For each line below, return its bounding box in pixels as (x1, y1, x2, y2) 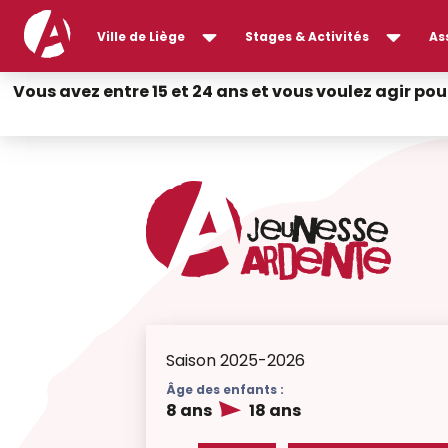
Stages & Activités (245, 27, 370, 45)
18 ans (246, 399, 302, 422)
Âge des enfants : (166, 381, 285, 398)
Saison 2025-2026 (166, 349, 306, 372)
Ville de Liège (97, 27, 186, 45)
